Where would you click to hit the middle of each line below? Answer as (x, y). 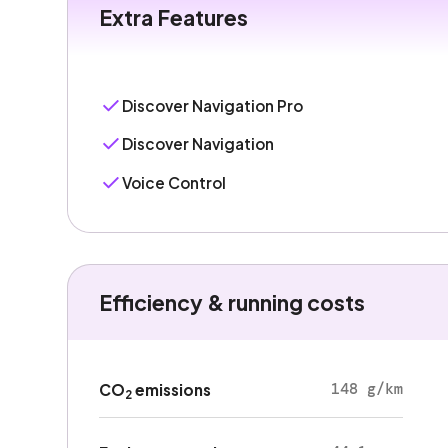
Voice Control (174, 182)
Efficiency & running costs (231, 302)
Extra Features (173, 18)
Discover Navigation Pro (213, 105)
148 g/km (366, 389)
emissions (171, 390)
